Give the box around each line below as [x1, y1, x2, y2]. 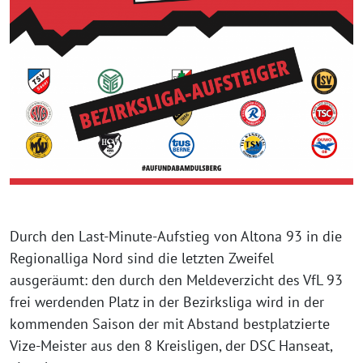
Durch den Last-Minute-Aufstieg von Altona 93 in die [10, 227, 342, 246]
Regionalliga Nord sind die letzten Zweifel [10, 249, 274, 268]
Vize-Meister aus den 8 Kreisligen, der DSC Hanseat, [10, 336, 332, 356]
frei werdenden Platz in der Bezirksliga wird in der [10, 293, 324, 312]
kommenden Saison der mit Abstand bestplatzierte [10, 314, 330, 334]
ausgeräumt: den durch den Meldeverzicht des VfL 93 [10, 271, 343, 290]
